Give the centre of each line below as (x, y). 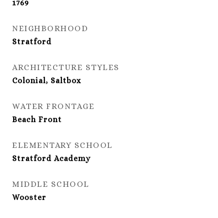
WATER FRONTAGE (53, 106)
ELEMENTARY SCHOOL (63, 145)
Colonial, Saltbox (47, 81)
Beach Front (37, 119)
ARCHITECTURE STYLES (66, 67)
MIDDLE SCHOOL (51, 184)
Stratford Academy (51, 158)
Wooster (29, 197)
